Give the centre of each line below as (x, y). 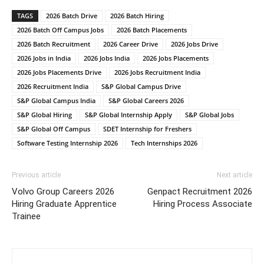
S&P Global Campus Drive (141, 87)
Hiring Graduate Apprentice (64, 204)
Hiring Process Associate (203, 204)
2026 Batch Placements (152, 30)
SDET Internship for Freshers (147, 129)
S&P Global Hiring (44, 115)
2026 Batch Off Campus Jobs (60, 30)
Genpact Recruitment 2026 (200, 192)
